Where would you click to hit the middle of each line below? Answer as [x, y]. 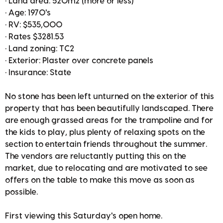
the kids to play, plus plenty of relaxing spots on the [105, 133]
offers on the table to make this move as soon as [100, 180]
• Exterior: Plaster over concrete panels [79, 61]
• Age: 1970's [28, 13]
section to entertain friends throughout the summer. [106, 145]
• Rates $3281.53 [34, 37]
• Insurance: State [38, 73]
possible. [21, 192]
